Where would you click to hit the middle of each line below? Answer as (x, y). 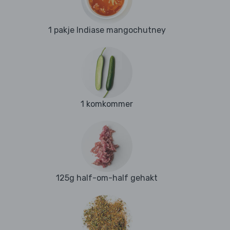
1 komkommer (107, 104)
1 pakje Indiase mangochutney (107, 30)
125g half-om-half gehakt (107, 178)
